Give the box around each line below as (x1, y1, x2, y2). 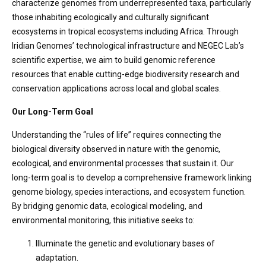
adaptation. (36, 253, 78, 262)
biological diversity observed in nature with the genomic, (12, 144, 220, 154)
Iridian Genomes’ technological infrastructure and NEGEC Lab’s (12, 41, 244, 50)
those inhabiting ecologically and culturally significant (12, 12, 209, 22)
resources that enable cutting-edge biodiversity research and (12, 69, 239, 79)
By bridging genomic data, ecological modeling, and (12, 201, 202, 211)
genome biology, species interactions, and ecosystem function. (12, 187, 246, 197)
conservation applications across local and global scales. (12, 84, 221, 93)
